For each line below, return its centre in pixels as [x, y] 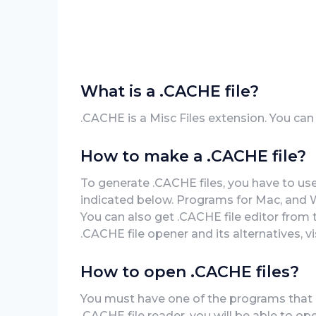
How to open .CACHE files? [190, 272]
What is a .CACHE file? [170, 91]
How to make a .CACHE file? [193, 156]
